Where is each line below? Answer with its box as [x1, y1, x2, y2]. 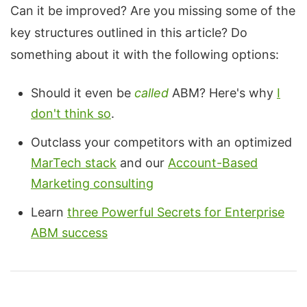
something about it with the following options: [10, 47, 279, 62]
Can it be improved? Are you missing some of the [10, 3, 295, 18]
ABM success [31, 225, 108, 240]
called [134, 86, 172, 100]
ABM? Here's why [172, 86, 277, 100]
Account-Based [168, 156, 258, 170]
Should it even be [31, 86, 134, 100]
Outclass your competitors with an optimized [31, 135, 292, 149]
